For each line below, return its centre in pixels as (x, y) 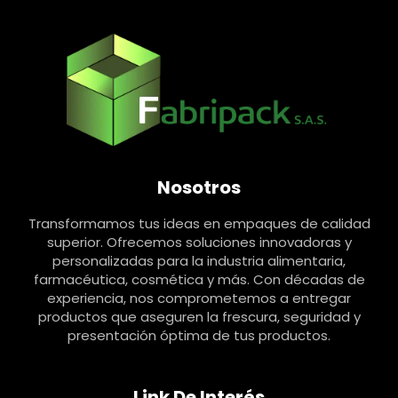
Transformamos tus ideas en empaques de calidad (199, 223)
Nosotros (199, 187)
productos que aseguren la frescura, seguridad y (199, 316)
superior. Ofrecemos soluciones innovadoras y (199, 242)
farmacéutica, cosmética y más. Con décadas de (199, 279)
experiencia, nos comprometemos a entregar (199, 298)
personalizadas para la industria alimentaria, (199, 260)
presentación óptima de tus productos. (199, 335)
